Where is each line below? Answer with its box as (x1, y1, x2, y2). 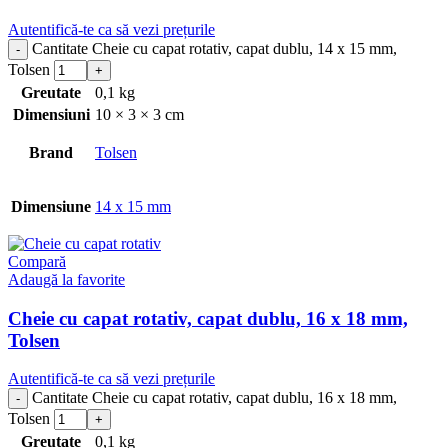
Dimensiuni (12, 106, 90, 124)
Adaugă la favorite (8, 271, 125, 289)
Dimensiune (11, 198, 91, 216)
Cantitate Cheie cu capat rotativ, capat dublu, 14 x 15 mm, (32, 40, 397, 58)
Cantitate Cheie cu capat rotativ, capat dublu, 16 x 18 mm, (32, 389, 397, 407)
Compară (8, 253, 66, 271)
